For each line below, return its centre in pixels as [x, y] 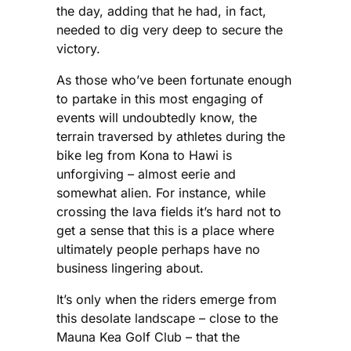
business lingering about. [130, 268]
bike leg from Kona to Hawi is [144, 156]
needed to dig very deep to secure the [170, 30]
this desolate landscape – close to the [167, 318]
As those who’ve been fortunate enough [174, 80]
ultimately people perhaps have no [158, 250]
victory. [78, 49]
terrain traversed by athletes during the [171, 137]
